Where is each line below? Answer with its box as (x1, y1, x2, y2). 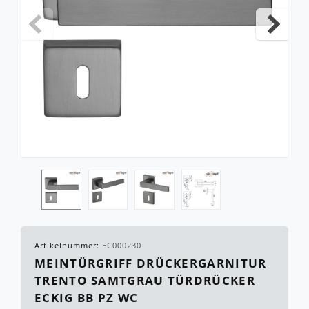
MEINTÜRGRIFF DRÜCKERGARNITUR (34, 255, 267, 272)
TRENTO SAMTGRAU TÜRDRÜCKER (34, 272, 255, 289)
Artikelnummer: (34, 240, 102, 251)
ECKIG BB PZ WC (34, 290, 139, 306)
